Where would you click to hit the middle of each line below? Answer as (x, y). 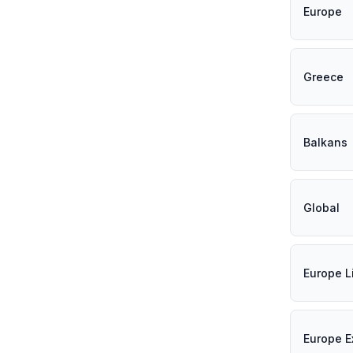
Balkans (325, 142)
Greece (323, 76)
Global (321, 207)
